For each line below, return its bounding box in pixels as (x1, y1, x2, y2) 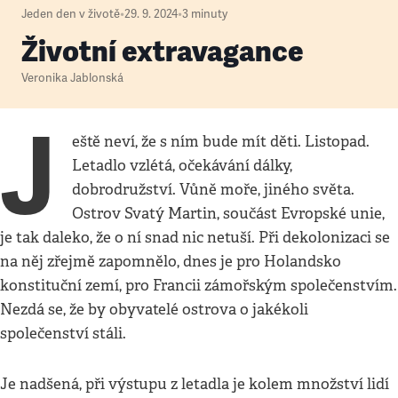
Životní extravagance (21, 34, 304, 69)
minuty (191, 7, 227, 21)
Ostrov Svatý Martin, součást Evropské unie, (72, 204, 386, 223)
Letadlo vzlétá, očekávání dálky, (72, 156, 293, 175)
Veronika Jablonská (21, 71, 123, 85)
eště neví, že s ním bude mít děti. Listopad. (72, 132, 370, 151)
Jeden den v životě (21, 7, 120, 21)
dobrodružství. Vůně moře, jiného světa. (72, 180, 355, 199)
